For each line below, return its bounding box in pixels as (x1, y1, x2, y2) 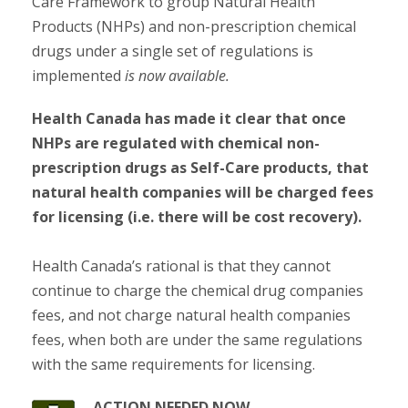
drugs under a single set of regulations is (32, 41, 313, 61)
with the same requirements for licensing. (32, 354, 315, 374)
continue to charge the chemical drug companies (32, 280, 363, 301)
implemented (32, 66, 125, 86)
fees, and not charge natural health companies (32, 305, 351, 325)
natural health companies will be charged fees (32, 182, 373, 202)
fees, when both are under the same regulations (32, 330, 362, 350)
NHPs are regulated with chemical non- (32, 133, 320, 153)
